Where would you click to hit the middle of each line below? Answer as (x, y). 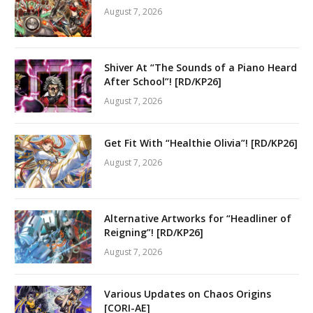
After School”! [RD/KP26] (163, 81)
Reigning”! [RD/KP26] (154, 232)
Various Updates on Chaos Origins (188, 293)
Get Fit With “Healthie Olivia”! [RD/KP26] (201, 143)
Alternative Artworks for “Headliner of (198, 218)
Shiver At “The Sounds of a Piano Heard (201, 67)
